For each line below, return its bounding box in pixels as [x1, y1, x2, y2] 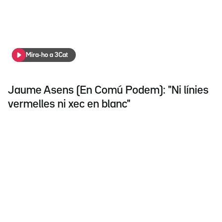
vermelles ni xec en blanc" [8, 99, 130, 110]
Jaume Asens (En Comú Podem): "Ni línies [8, 85, 209, 96]
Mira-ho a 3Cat [26, 52, 68, 58]
